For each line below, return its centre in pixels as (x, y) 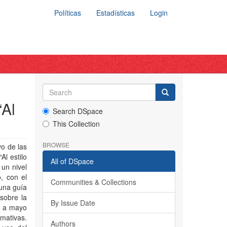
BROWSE (56, 145)
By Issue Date (73, 203)
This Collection (76, 124)
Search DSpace (78, 111)
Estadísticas (116, 13)
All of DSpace (72, 161)
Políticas (68, 13)
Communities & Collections (93, 182)
